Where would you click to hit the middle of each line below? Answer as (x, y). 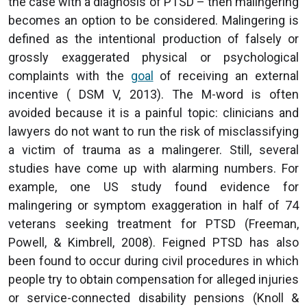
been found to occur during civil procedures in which (153, 260)
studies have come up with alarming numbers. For (153, 168)
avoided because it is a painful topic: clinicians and (153, 112)
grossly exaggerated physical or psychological (153, 57)
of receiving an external (226, 75)
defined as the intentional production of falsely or (153, 38)
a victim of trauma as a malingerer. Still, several (153, 149)
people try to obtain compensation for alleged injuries (153, 279)
